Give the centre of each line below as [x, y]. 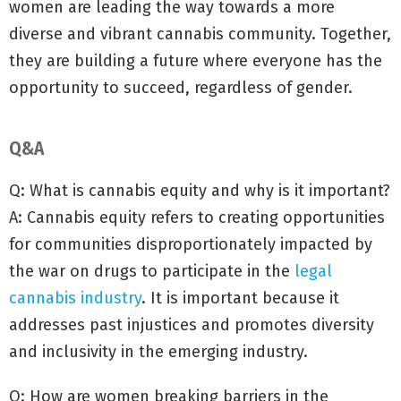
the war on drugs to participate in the [152, 271]
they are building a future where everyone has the [196, 60]
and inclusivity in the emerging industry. [158, 351]
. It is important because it [240, 298]
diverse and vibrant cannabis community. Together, [200, 34]
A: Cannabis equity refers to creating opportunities [197, 217]
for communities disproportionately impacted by [191, 244]
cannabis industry [75, 298]
